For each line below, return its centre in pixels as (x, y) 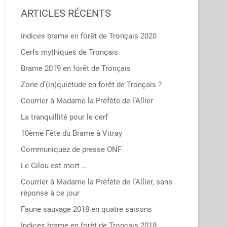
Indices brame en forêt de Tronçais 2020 (89, 36)
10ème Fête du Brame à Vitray (71, 133)
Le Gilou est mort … (54, 166)
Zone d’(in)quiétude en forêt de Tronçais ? (91, 85)
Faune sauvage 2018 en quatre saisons (86, 209)
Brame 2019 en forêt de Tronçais (76, 68)
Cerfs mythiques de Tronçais (69, 52)
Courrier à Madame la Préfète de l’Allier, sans (97, 182)
